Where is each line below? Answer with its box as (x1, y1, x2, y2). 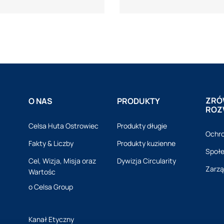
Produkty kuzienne (116, 138, 175, 148)
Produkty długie (116, 120, 167, 130)
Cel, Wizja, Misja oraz (28, 155, 96, 165)
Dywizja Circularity (116, 155, 176, 165)
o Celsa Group (28, 182, 73, 192)
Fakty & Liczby (28, 138, 73, 148)
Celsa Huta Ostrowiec (28, 120, 98, 130)
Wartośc (28, 166, 55, 176)
